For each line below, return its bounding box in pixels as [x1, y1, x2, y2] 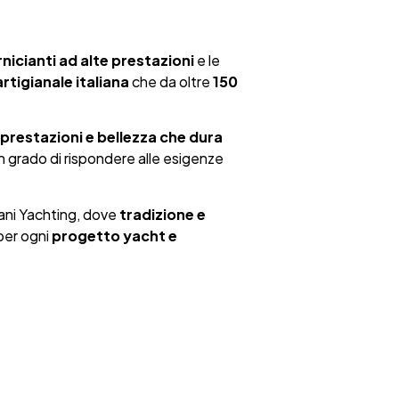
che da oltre [128, 71, 213, 91]
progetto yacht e [51, 225, 177, 245]
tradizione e [118, 204, 206, 224]
